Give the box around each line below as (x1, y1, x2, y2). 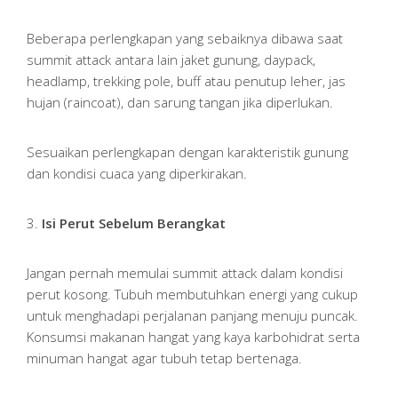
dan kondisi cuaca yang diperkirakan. (27, 163, 247, 182)
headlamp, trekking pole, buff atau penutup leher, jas (27, 71, 346, 90)
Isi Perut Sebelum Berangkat (42, 213, 226, 232)
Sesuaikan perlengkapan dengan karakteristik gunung (27, 142, 348, 161)
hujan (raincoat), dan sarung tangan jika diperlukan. (27, 92, 333, 111)
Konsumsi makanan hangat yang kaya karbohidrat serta (27, 327, 360, 346)
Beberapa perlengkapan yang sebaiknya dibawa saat (27, 28, 343, 47)
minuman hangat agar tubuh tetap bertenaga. (27, 348, 302, 367)
